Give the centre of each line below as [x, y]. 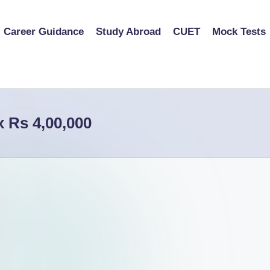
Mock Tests [239, 31]
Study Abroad [128, 31]
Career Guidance [44, 31]
